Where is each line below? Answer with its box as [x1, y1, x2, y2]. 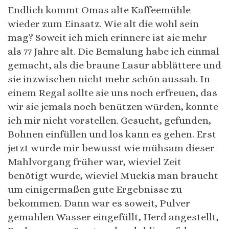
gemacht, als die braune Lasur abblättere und [8, 59, 221, 71]
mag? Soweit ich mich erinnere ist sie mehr [8, 31, 207, 43]
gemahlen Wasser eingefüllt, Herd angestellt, [8, 211, 219, 223]
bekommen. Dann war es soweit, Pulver [8, 197, 190, 209]
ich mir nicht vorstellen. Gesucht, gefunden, [8, 114, 211, 126]
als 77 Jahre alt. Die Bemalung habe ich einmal [8, 45, 219, 57]
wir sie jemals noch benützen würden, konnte [8, 100, 218, 112]
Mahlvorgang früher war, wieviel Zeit [8, 155, 181, 168]
